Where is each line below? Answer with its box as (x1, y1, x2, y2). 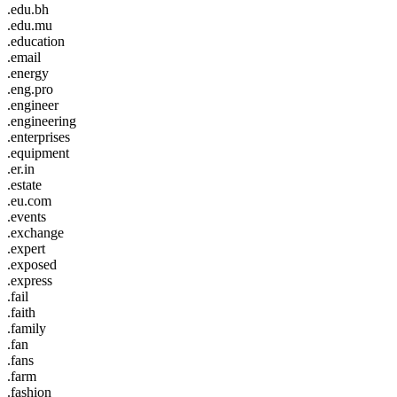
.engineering (7, 113, 76, 128)
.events (7, 208, 46, 224)
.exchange (7, 224, 64, 240)
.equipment (7, 144, 69, 160)
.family (7, 320, 46, 336)
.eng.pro (7, 81, 53, 97)
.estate (7, 176, 42, 192)
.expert (7, 240, 45, 256)
